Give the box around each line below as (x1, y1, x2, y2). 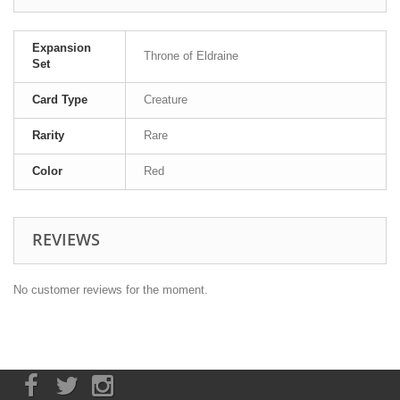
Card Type (32, 92, 87, 106)
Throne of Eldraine (144, 48, 238, 62)
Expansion (32, 40, 91, 54)
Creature (144, 92, 187, 106)
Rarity (32, 128, 64, 142)
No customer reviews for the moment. (13, 282, 208, 296)
